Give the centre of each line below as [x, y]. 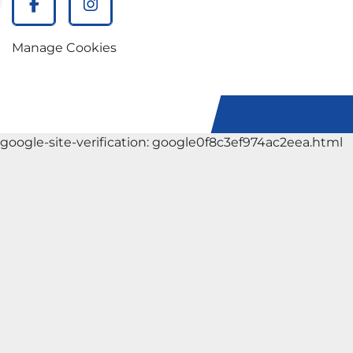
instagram [133, 15]
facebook [72, 15]
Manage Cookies [64, 48]
